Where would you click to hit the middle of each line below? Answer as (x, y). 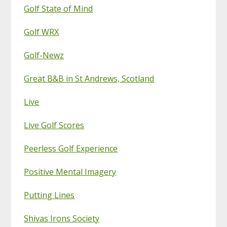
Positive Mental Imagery (70, 172)
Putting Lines (49, 195)
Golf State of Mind (59, 8)
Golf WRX (42, 32)
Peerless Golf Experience (71, 148)
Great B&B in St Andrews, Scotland (89, 78)
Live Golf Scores (54, 125)
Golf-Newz (44, 55)
